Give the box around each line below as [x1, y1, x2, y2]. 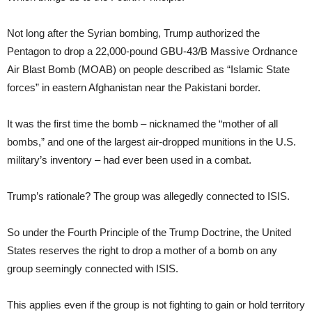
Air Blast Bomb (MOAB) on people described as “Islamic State [7, 63, 290, 75]
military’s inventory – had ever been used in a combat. [7, 153, 251, 166]
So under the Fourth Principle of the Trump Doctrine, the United [7, 226, 291, 238]
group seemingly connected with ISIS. [7, 262, 178, 274]
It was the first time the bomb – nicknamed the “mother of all [7, 117, 278, 130]
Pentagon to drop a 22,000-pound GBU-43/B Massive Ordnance [7, 45, 297, 57]
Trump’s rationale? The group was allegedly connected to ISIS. [7, 189, 290, 202]
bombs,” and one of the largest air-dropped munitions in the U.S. [7, 135, 296, 148]
